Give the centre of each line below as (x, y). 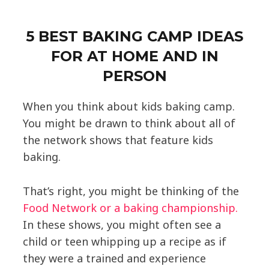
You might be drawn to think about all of (129, 123)
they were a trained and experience (114, 258)
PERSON (134, 76)
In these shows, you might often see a (122, 224)
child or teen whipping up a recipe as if (124, 241)
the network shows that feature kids (118, 140)
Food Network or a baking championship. (130, 207)
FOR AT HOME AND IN (134, 56)
